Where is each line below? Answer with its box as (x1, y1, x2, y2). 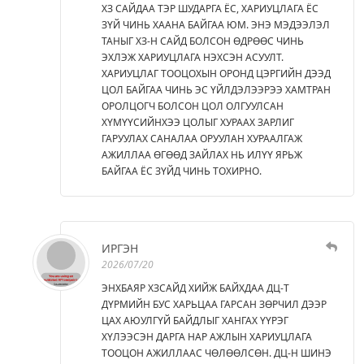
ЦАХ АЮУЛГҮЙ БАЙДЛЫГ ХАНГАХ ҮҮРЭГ (102, 313, 288, 327)
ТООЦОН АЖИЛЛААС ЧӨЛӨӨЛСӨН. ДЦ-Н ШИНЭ (102, 345, 331, 360)
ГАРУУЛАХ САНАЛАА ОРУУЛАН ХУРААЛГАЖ (102, 131, 302, 145)
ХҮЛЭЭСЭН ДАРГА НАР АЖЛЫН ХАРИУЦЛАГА (102, 329, 312, 344)
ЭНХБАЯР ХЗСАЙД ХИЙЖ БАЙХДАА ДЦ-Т (102, 280, 289, 295)
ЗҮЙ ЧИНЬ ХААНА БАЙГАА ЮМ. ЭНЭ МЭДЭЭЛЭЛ (102, 17, 330, 32)
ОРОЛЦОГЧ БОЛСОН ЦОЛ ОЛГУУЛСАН (102, 98, 284, 113)
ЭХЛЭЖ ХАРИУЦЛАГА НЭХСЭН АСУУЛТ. (102, 50, 284, 64)
